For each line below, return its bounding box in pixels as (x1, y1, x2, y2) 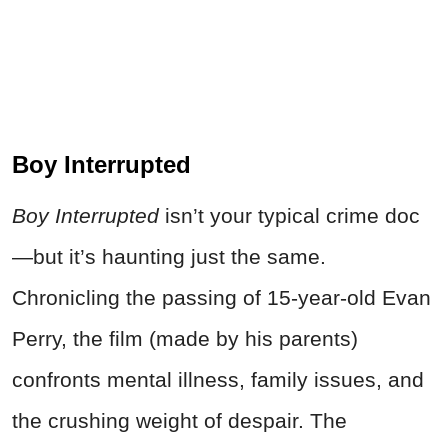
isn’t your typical (159, 204, 326, 228)
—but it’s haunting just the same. (12, 245, 326, 269)
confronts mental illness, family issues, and (12, 368, 424, 392)
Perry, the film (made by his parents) (12, 327, 358, 351)
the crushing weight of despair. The (12, 409, 347, 433)
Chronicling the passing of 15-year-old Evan (12, 286, 431, 310)
